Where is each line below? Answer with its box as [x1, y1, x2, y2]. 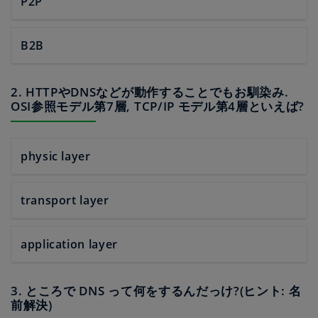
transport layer [21, 192, 109, 208]
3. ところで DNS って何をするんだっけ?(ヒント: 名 [11, 283, 302, 299]
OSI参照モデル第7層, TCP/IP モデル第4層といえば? [11, 98, 305, 114]
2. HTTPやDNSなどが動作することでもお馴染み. [11, 84, 289, 100]
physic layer [21, 148, 91, 164]
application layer [21, 236, 118, 252]
